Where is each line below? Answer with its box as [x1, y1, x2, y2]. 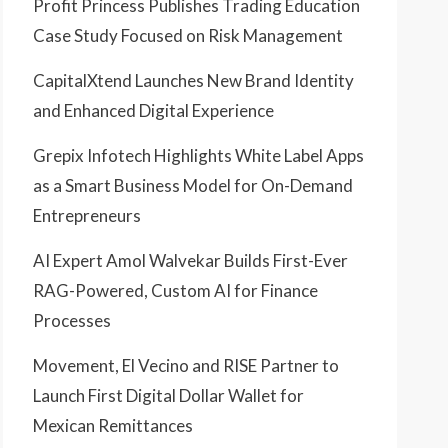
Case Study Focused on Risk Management [33, 25, 343, 47]
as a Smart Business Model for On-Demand [33, 175, 353, 197]
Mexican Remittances [33, 415, 193, 437]
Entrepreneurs [33, 205, 141, 227]
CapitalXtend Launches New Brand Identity [33, 70, 354, 92]
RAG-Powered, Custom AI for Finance [33, 280, 318, 302]
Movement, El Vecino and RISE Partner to [33, 355, 339, 377]
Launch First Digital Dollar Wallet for [33, 385, 304, 407]
